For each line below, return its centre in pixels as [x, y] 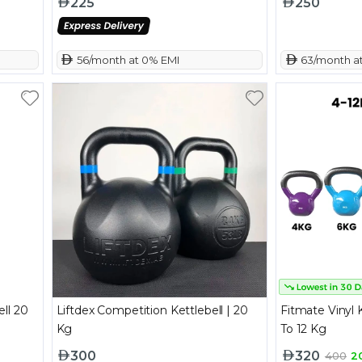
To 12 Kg [303, 329]
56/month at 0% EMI [126, 59]
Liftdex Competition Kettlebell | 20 [152, 311]
